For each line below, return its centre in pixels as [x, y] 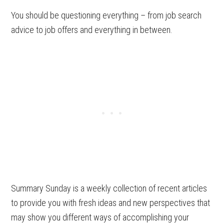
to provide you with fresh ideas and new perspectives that [111, 203]
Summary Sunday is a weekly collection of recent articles [109, 188]
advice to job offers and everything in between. [92, 30]
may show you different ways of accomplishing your [100, 217]
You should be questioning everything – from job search [106, 15]
